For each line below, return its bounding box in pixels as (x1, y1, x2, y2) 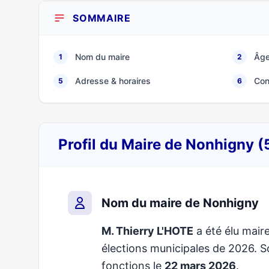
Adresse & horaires (75, 76, 151, 86)
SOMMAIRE (73, 12, 131, 24)
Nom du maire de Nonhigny (101, 196, 259, 210)
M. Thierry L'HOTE (101, 225, 193, 237)
